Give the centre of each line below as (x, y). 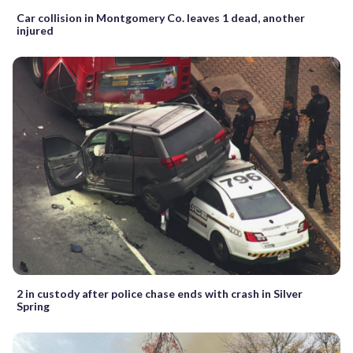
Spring (33, 306)
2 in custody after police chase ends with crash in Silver (160, 293)
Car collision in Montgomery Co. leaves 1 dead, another (161, 17)
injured (35, 30)
